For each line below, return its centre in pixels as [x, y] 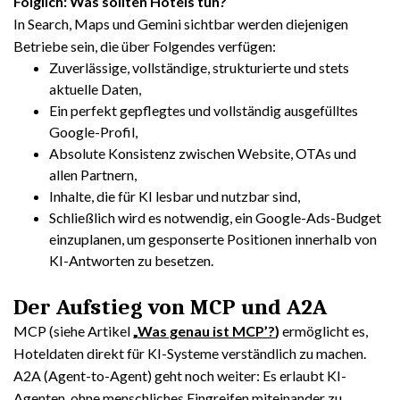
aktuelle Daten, [95, 89]
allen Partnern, [93, 175]
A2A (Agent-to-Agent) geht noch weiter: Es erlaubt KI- [180, 375]
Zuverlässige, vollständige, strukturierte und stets [199, 67]
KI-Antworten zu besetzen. [131, 260]
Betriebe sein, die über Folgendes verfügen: [145, 46]
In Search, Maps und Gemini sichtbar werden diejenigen [181, 24]
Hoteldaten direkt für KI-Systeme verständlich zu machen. [190, 353]
